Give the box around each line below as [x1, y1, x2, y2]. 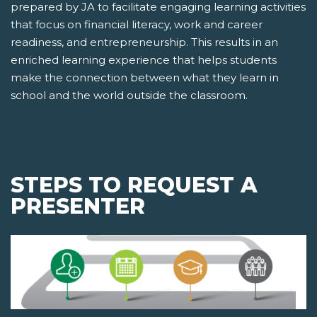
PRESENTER [11, 193, 145, 219]
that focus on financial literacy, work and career [11, 18, 263, 31]
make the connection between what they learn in [11, 71, 279, 84]
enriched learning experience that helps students [11, 53, 277, 67]
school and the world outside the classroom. [11, 88, 248, 102]
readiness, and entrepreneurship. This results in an [11, 35, 278, 49]
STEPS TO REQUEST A [11, 172, 258, 198]
